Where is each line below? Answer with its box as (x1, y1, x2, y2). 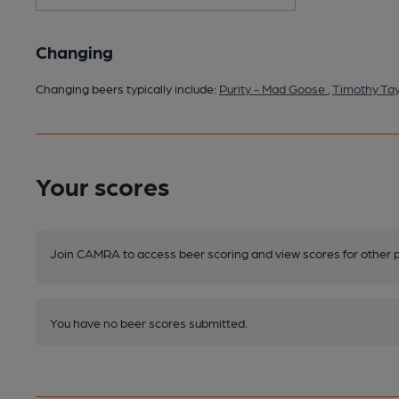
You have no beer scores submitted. (50, 314, 248, 330)
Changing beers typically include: (36, 80, 219, 95)
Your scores (36, 169, 169, 200)
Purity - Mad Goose (219, 80, 328, 95)
